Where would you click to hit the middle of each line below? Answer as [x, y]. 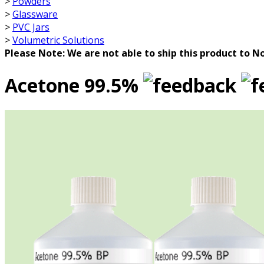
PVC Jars [31, 27]
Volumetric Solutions [58, 40]
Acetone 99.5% [72, 85]
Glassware [35, 14]
